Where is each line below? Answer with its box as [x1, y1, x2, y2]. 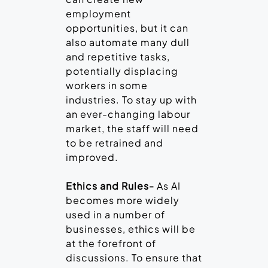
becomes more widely [66, 194, 179, 207]
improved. [66, 151, 118, 164]
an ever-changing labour [66, 108, 190, 121]
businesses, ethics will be [66, 223, 196, 236]
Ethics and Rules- [66, 179, 157, 193]
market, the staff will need [66, 122, 199, 135]
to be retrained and [66, 136, 163, 150]
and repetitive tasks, [66, 50, 170, 63]
